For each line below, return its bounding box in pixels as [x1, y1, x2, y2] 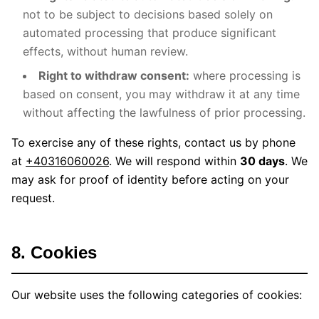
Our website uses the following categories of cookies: [11, 288, 302, 302]
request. [11, 191, 55, 205]
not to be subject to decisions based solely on [23, 7, 273, 21]
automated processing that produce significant [23, 26, 276, 40]
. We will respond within [109, 154, 240, 168]
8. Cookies [11, 243, 97, 262]
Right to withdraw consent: [38, 68, 189, 83]
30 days [240, 154, 285, 168]
